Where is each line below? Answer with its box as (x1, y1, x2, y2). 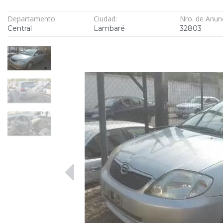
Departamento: (7, 13, 57, 23)
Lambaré (94, 23, 125, 33)
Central (7, 23, 32, 33)
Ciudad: (94, 13, 117, 23)
